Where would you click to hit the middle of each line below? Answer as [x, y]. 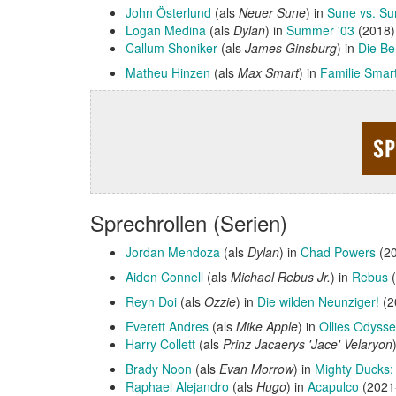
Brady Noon [159, 369]
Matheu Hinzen [168, 72]
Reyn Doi [151, 301]
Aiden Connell [164, 277]
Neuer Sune [272, 12]
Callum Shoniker [171, 48]
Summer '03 [320, 30]
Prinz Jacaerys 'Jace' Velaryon [308, 344]
